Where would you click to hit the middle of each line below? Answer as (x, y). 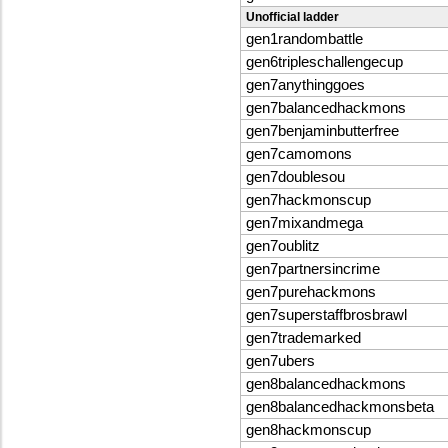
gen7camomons (299, 154)
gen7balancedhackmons (326, 108)
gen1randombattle (304, 39)
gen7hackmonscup (308, 200)
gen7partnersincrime (313, 269)
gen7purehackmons (311, 292)
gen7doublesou (295, 177)
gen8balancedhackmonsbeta (340, 407)
